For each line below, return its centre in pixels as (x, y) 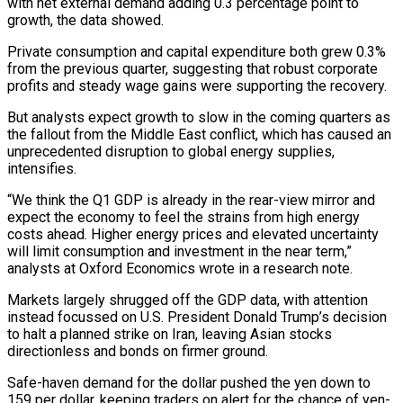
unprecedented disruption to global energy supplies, (171, 151)
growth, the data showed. (85, 20)
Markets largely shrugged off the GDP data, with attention (188, 300)
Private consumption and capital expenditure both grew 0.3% (197, 51)
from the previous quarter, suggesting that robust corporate (193, 68)
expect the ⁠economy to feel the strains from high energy (184, 217)
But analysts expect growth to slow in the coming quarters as (199, 117)
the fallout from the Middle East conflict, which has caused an (199, 134)
